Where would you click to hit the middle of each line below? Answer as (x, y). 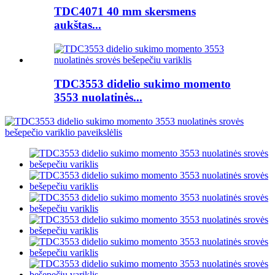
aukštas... (78, 25)
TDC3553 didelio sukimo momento (142, 83)
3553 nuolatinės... (98, 97)
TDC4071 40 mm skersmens (125, 12)
